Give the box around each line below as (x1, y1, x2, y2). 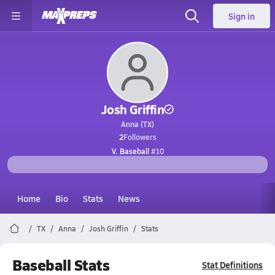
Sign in (228, 10, 255, 22)
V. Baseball (111, 146, 149, 156)
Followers (123, 132, 157, 142)
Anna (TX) (121, 119, 154, 129)
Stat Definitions (202, 258, 263, 271)
